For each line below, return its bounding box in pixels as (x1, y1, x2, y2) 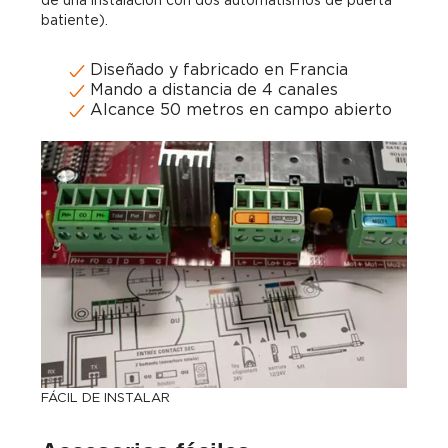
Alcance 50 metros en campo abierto (85, 99, 392, 119)
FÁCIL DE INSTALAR (41, 389, 170, 405)
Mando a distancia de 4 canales (85, 79, 338, 99)
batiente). (41, 11, 108, 28)
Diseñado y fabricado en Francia (85, 59, 348, 79)
